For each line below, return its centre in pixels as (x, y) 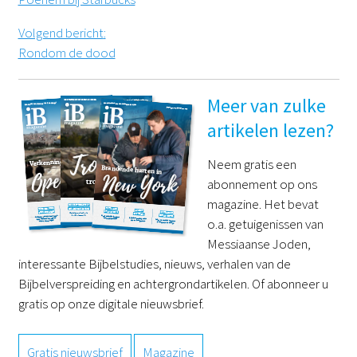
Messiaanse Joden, (259, 243)
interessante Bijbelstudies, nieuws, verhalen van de (154, 263)
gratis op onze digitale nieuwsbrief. (111, 303)
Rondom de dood (67, 52)
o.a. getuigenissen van (265, 224)
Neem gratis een (251, 164)
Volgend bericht (61, 32)
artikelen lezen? (270, 130)
